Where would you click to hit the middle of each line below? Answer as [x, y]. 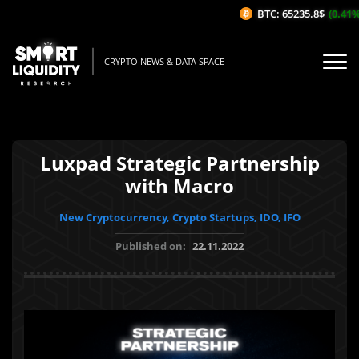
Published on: [152, 246]
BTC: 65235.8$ [281, 14]
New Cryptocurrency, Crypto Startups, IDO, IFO [179, 217]
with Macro [179, 186]
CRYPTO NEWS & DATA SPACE [164, 62]
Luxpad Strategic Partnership [179, 163]
